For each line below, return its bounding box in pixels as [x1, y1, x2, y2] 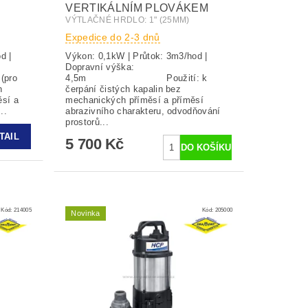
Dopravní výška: [65, 61, 135, 72]
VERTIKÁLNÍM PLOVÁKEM [65, 1, 208, 14]
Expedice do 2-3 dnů [65, 31, 160, 43]
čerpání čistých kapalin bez [65, 83, 181, 94]
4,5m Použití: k [65, 72, 167, 83]
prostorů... [65, 116, 109, 127]
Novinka [71, 209, 100, 217]
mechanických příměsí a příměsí [65, 94, 204, 105]
